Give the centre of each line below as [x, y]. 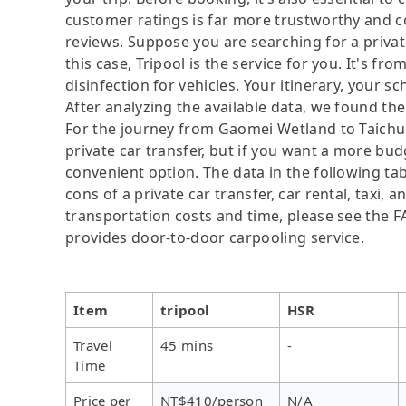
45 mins [187, 345]
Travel [93, 345]
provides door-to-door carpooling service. [215, 237]
